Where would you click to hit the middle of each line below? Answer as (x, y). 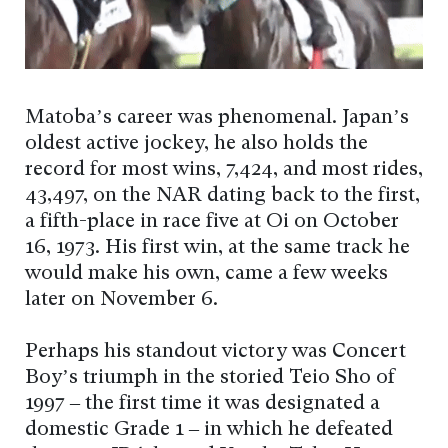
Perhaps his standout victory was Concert (215, 351)
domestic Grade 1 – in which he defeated (209, 429)
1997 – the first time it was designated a (202, 403)
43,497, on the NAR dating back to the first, (222, 195)
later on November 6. (121, 299)
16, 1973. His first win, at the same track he (217, 247)
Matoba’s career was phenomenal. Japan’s (217, 117)
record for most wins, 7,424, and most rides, (224, 169)
